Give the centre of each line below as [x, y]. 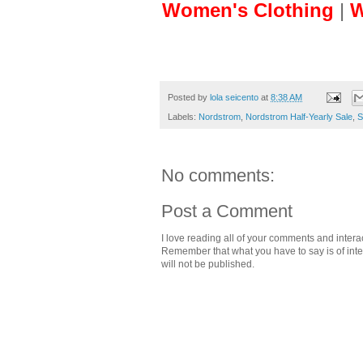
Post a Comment [227, 211]
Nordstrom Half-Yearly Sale [299, 116]
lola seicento [234, 97]
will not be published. [208, 264]
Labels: [183, 116]
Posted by [189, 97]
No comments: [218, 175]
